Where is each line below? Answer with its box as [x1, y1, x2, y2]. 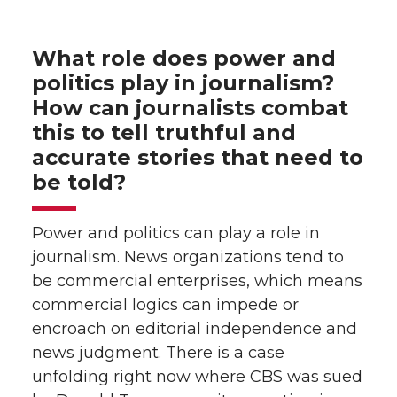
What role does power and [32, 44, 336, 71]
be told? [32, 168, 132, 195]
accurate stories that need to [32, 144, 363, 170]
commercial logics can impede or [32, 294, 299, 315]
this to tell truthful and [32, 119, 296, 145]
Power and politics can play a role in [32, 222, 320, 243]
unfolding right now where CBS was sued [32, 366, 362, 386]
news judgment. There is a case [32, 342, 284, 362]
